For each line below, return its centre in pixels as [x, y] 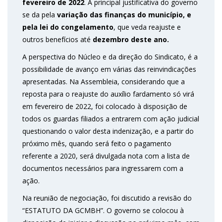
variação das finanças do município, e [123, 15]
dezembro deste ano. [131, 40]
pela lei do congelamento [68, 27]
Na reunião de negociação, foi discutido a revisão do [107, 198]
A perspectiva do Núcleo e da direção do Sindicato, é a [110, 57]
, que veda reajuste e [147, 27]
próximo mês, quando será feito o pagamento [97, 144]
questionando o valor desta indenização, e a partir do [108, 131]
